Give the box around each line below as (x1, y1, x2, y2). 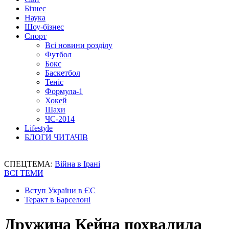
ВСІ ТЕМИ (4, 169, 43, 177)
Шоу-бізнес (25, 22, 64, 31)
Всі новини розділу (45, 41, 112, 50)
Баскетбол (45, 68, 80, 77)
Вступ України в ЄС (25, 186, 96, 195)
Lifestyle (25, 124, 53, 132)
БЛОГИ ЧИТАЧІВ (25, 133, 88, 142)
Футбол (45, 50, 72, 59)
